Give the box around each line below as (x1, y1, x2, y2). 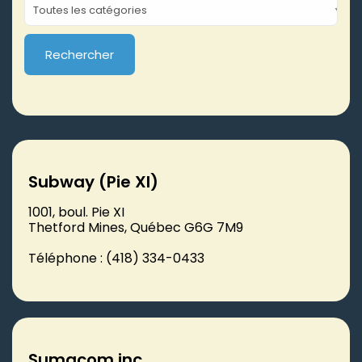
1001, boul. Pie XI (28, 202, 124, 221)
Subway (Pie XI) (28, 170, 158, 193)
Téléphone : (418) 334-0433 (28, 248, 204, 267)
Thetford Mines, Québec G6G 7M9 (28, 217, 243, 237)
